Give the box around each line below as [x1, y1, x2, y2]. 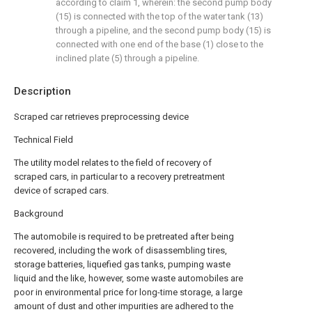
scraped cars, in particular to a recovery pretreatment [14, 171, 225, 182]
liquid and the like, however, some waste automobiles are [14, 273, 243, 283]
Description [14, 85, 71, 97]
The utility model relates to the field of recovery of [14, 157, 212, 168]
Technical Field [14, 134, 73, 145]
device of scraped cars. [14, 185, 109, 196]
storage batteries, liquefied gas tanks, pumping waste [14, 259, 231, 270]
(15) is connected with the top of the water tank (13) [56, 11, 263, 22]
